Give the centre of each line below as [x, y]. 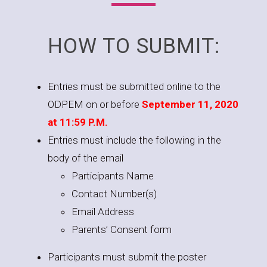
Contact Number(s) [114, 194]
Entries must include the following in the [134, 140]
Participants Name [113, 176]
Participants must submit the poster [127, 257]
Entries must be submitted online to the [134, 86]
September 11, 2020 [190, 104]
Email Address [103, 212]
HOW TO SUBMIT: [133, 46]
